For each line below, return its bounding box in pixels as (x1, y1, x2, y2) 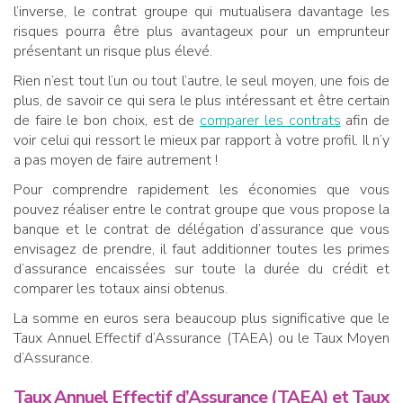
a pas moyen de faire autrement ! (13, 150, 218, 171)
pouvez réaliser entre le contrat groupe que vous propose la (13, 200, 390, 220)
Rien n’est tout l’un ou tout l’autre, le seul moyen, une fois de (13, 71, 390, 92)
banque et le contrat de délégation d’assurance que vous (13, 219, 390, 240)
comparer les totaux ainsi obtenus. (13, 279, 228, 300)
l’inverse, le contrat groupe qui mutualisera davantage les (13, 2, 390, 22)
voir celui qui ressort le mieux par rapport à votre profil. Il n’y (13, 130, 390, 151)
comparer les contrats (200, 111, 341, 131)
